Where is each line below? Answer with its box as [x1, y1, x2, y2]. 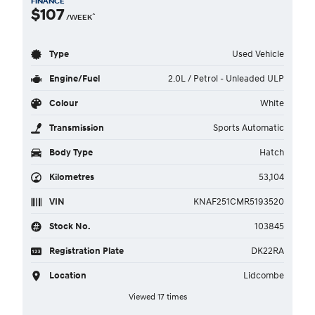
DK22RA [251, 245, 284, 256]
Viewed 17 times [128, 291, 187, 302]
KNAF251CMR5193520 [193, 195, 284, 207]
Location [47, 269, 86, 281]
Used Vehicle [232, 48, 284, 59]
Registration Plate [47, 245, 124, 256]
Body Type [47, 146, 93, 157]
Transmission [47, 122, 104, 133]
